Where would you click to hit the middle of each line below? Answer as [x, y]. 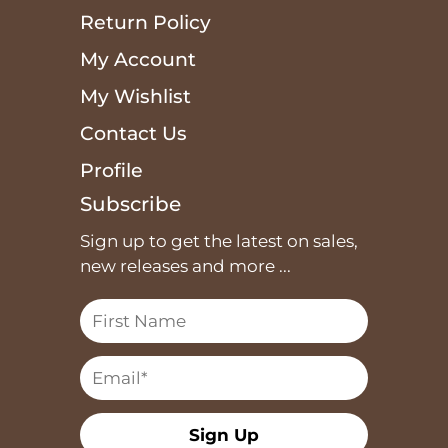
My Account [138, 60]
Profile [111, 171]
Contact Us [133, 134]
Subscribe [130, 204]
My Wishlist [135, 97]
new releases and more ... [185, 266]
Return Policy [145, 23]
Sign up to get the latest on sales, [219, 241]
